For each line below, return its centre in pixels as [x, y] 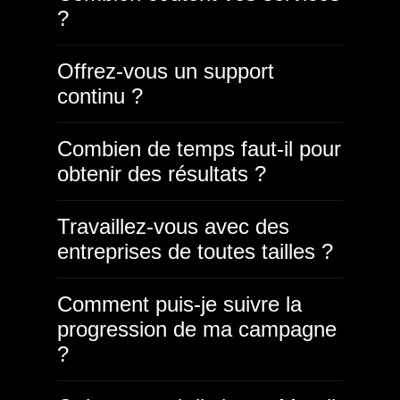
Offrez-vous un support [166, 71]
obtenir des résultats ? [162, 174]
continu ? [100, 96]
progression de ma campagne [197, 329]
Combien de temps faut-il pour [199, 149]
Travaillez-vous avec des [173, 226]
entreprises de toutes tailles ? [195, 251]
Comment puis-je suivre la [179, 304]
